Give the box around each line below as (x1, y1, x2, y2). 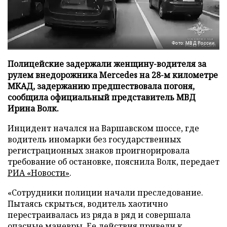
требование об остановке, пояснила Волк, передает (8, 156, 219, 167)
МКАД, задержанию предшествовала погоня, (8, 80, 195, 92)
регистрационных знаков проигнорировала (8, 144, 190, 156)
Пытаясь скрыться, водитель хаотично (8, 198, 168, 209)
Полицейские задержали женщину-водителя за (8, 58, 206, 69)
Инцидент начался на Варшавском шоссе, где (8, 122, 199, 134)
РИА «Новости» (8, 167, 69, 178)
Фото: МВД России (172, 40, 214, 46)
